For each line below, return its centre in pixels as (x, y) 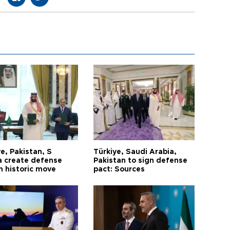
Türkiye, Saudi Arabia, (135, 152)
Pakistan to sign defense (141, 161)
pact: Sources (119, 169)
